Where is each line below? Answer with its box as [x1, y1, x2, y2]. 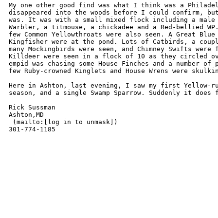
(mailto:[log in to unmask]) [9, 118, 118, 126]
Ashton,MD [9, 111, 44, 118]
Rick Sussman [9, 104, 55, 111]
